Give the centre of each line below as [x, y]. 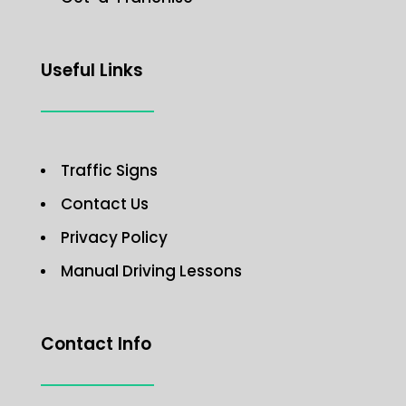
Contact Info [96, 344]
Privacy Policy [114, 238]
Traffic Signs [109, 171]
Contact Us [104, 204]
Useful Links [92, 71]
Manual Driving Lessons [151, 271]
